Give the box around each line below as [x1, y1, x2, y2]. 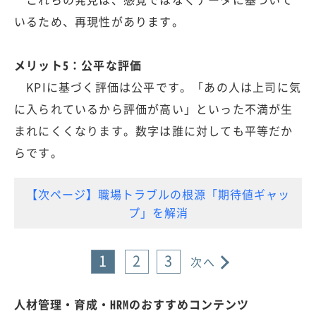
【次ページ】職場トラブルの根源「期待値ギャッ [26, 185, 290, 202]
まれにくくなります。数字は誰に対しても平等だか [14, 121, 293, 139]
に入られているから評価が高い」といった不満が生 [14, 99, 293, 117]
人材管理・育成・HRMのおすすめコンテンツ [14, 295, 249, 312]
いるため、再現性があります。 [14, 12, 184, 30]
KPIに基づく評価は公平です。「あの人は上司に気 [14, 78, 302, 95]
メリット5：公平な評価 [14, 56, 142, 73]
